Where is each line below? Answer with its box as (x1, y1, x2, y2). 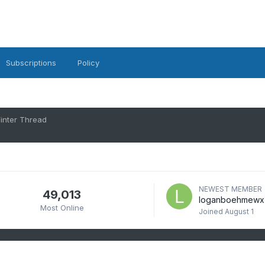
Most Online (40, 202, 84, 212)
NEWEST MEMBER (198, 185, 262, 193)
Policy (77, 58, 99, 67)
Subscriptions (5, 58, 56, 67)
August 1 (224, 207, 254, 216)
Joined (198, 207, 225, 216)
